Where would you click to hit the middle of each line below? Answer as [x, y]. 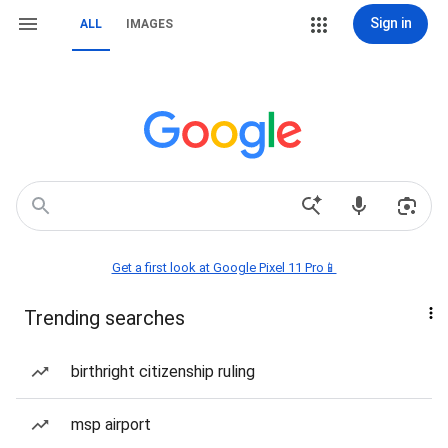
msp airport [111, 424]
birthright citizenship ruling [163, 371]
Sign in [390, 23]
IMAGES [149, 24]
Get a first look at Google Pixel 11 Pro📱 [224, 267]
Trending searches [104, 318]
